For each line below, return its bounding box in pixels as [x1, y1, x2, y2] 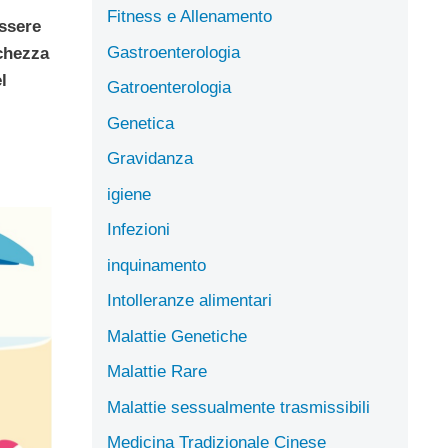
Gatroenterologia [107, 78, 231, 97]
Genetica [107, 113, 174, 133]
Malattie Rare [107, 362, 207, 381]
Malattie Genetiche [107, 326, 247, 346]
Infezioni [107, 220, 170, 239]
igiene [107, 184, 151, 204]
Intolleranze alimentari [107, 291, 272, 310]
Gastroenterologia [107, 42, 240, 62]
